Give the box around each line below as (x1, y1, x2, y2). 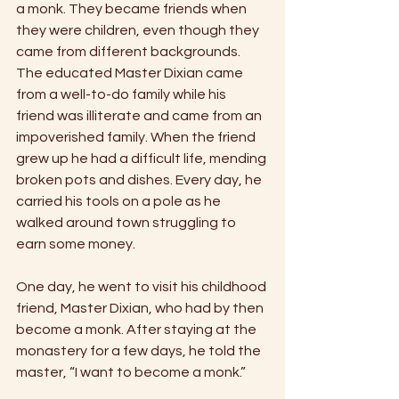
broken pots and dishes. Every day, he (16, 173, 265, 188)
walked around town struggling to (16, 216, 239, 231)
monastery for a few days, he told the (16, 344, 264, 359)
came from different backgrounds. (16, 45, 243, 60)
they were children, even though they (16, 23, 262, 38)
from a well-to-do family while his (16, 87, 229, 102)
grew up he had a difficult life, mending (16, 151, 269, 167)
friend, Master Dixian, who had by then (16, 301, 266, 316)
